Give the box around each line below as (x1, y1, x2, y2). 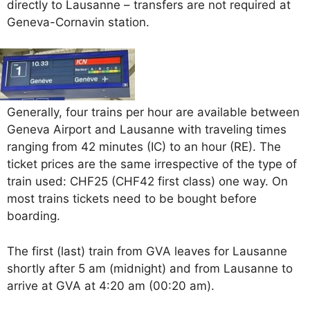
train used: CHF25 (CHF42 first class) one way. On (7, 174, 288, 189)
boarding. (7, 209, 60, 224)
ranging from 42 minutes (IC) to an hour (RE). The (7, 140, 281, 154)
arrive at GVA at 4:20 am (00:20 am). (7, 278, 215, 293)
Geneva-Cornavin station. (7, 15, 149, 29)
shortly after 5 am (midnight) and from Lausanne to (7, 261, 293, 275)
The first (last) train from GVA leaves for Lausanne (7, 244, 287, 258)
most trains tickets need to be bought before (7, 192, 257, 206)
